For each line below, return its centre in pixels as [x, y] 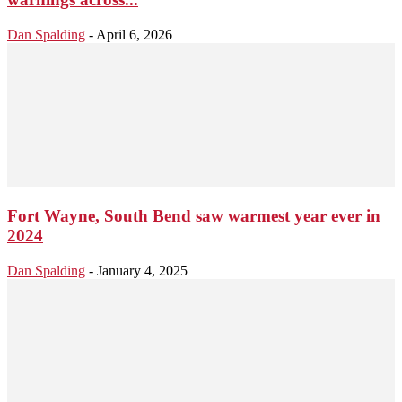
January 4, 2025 [142, 271]
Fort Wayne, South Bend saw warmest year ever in [194, 216]
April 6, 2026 [134, 34]
